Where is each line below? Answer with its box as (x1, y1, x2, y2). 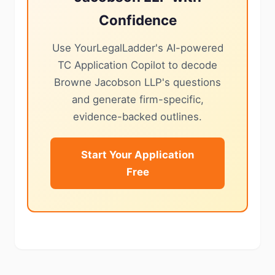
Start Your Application (81, 149, 194, 161)
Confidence (98, 12, 177, 28)
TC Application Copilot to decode (58, 59, 217, 71)
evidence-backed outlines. (73, 110, 202, 123)
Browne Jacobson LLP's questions (54, 76, 221, 88)
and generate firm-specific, (71, 93, 204, 106)
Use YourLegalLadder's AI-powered (52, 42, 223, 54)
